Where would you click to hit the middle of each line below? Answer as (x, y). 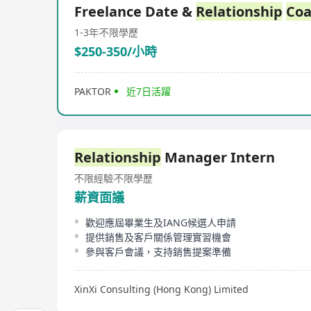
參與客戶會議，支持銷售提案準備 (158, 252)
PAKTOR (93, 91)
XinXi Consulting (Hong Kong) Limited (161, 289)
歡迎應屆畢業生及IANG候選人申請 (161, 222)
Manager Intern (218, 157)
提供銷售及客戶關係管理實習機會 (158, 237)
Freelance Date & (135, 11)
